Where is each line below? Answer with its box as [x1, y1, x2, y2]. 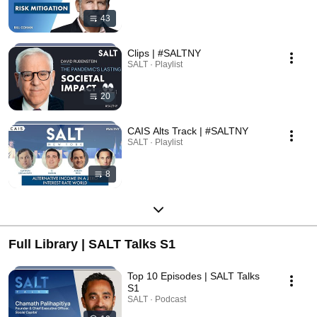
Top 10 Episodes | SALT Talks [127, 270, 260, 282]
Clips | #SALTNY [127, 47, 201, 59]
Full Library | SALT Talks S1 [8, 236, 175, 251]
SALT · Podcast [127, 294, 186, 304]
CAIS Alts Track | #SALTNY [127, 125, 248, 137]
